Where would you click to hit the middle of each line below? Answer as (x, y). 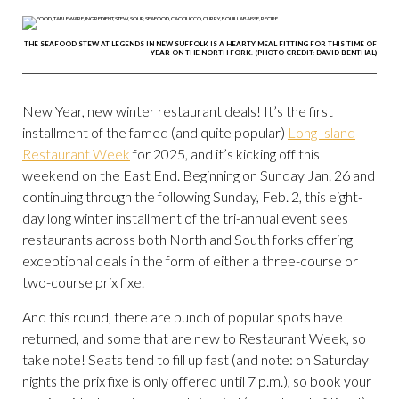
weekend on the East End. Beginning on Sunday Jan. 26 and (199, 175)
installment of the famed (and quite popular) (155, 132)
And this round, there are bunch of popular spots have (183, 317)
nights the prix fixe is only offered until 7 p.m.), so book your (197, 381)
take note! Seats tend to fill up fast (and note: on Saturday (195, 359)
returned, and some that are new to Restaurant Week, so (194, 338)
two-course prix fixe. (85, 282)
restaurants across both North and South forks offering (187, 239)
